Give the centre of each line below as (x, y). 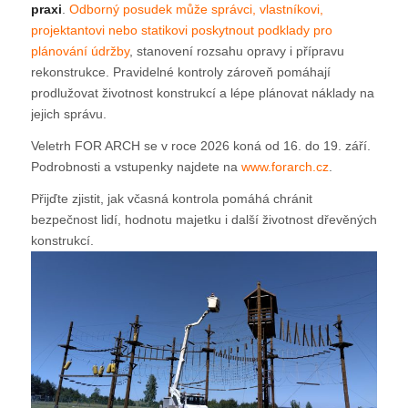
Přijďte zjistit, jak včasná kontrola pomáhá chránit (171, 199)
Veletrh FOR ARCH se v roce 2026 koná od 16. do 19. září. (200, 146)
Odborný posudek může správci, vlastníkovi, (196, 10)
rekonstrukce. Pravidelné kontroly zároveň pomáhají (180, 72)
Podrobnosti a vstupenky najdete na (136, 167)
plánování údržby (80, 51)
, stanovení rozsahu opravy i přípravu (236, 51)
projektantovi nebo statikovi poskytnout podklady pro (181, 31)
